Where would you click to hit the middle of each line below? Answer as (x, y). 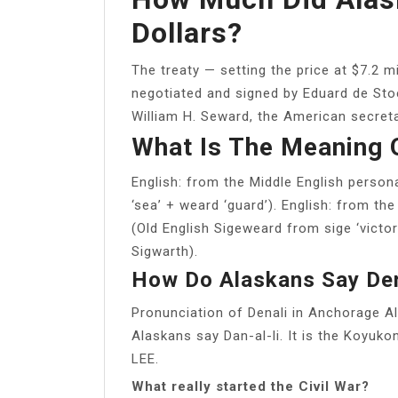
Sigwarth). (165, 251)
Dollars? (187, 32)
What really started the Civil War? (251, 386)
